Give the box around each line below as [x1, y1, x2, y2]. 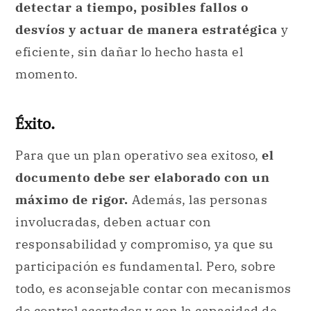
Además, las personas [132, 192, 267, 208]
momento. [15, 65, 78, 82]
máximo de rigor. [15, 192, 132, 208]
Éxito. [15, 113, 55, 133]
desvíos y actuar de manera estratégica [15, 21, 278, 37]
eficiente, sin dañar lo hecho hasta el [15, 43, 243, 60]
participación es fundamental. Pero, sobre [15, 258, 276, 275]
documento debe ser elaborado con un [15, 169, 270, 186]
